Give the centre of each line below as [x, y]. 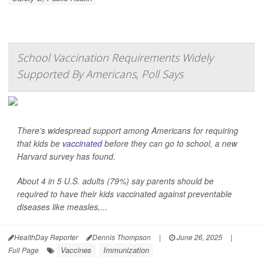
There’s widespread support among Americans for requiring [128, 131]
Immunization [126, 250]
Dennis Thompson [122, 237]
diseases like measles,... [62, 207]
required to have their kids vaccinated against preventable [124, 194]
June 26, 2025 [199, 237]
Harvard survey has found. [66, 156]
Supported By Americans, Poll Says [100, 74]
